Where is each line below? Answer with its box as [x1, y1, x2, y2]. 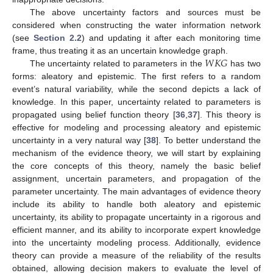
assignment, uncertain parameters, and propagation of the [12, 174, 261, 184]
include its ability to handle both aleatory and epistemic [12, 199, 261, 210]
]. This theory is [197, 110, 261, 120]
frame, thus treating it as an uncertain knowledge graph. [12, 46, 228, 56]
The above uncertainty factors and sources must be [29, 7, 261, 18]
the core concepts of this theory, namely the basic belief [12, 161, 261, 171]
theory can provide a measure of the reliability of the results [12, 250, 261, 261]
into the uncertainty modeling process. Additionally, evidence [12, 238, 261, 248]
